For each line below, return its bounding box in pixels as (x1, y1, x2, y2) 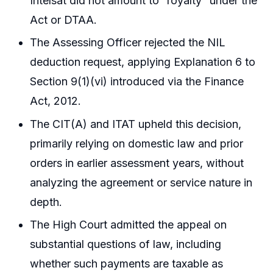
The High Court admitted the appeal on (30, 218, 227, 232)
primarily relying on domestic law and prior (30, 136, 244, 150)
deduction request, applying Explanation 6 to (30, 55, 256, 69)
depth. (30, 195, 63, 208)
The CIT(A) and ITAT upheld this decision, (30, 117, 242, 130)
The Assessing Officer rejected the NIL (30, 36, 226, 49)
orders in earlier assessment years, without (30, 156, 244, 169)
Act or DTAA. (30, 13, 97, 27)
